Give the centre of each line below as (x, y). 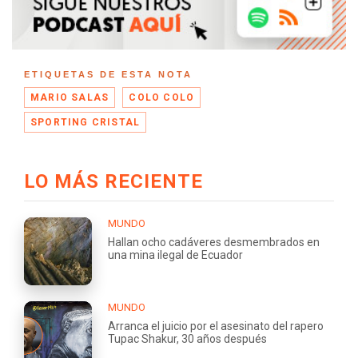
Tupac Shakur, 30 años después (187, 338)
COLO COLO (162, 98)
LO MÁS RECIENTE (113, 181)
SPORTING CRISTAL (86, 123)
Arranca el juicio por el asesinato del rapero (216, 326)
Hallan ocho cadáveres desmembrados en (214, 242)
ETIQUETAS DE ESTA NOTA (108, 75)
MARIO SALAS (70, 98)
